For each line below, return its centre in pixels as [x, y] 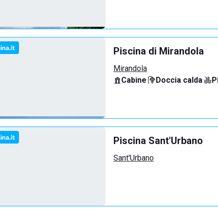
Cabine [134, 80]
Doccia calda [179, 80]
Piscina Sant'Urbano [158, 141]
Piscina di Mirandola [159, 51]
